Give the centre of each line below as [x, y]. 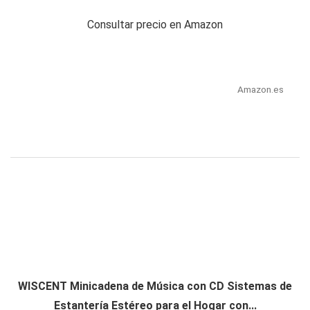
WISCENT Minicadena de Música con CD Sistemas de [155, 286]
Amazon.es [260, 90]
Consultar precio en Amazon [155, 25]
